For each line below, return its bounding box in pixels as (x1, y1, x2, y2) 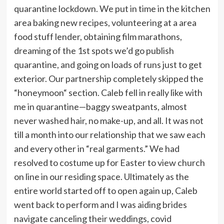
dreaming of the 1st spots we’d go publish (13, 44, 174, 56)
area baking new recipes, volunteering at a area (13, 16, 196, 28)
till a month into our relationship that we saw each (13, 128, 205, 140)
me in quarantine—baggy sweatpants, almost (13, 100, 187, 112)
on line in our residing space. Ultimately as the (13, 170, 189, 182)
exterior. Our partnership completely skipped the (13, 72, 203, 84)
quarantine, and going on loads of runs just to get (13, 58, 202, 70)
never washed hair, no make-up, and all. (13, 114, 165, 126)
